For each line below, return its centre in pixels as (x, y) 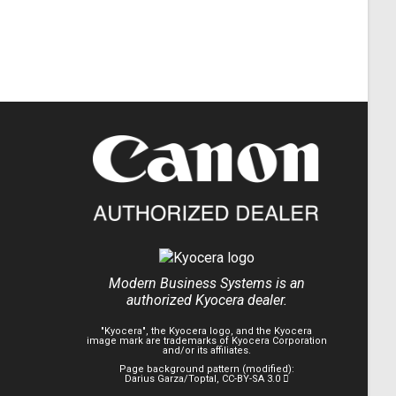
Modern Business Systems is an (206, 283)
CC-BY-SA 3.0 (252, 379)
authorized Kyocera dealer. (206, 300)
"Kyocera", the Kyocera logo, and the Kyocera (206, 331)
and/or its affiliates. (206, 350)
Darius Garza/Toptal (170, 379)
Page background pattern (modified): (206, 369)
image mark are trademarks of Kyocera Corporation (206, 341)
